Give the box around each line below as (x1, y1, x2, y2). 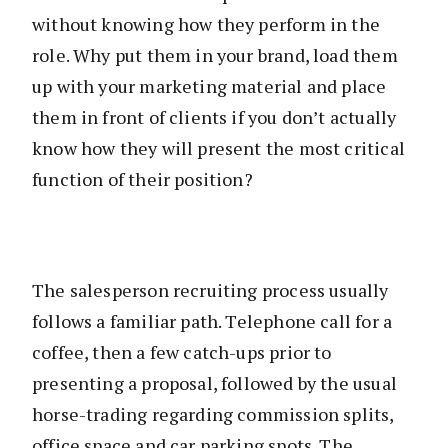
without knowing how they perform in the (32, 12, 381, 37)
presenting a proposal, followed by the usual (32, 371, 397, 396)
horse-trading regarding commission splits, (32, 402, 394, 427)
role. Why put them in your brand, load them (32, 43, 398, 68)
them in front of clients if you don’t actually (32, 105, 397, 130)
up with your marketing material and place (32, 74, 387, 99)
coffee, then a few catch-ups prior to (32, 340, 332, 365)
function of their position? (32, 167, 253, 192)
